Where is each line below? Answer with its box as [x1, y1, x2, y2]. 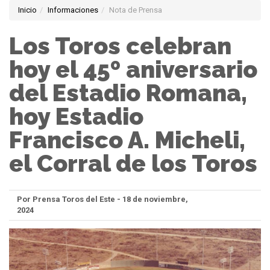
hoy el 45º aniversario [9, 55, 257, 84]
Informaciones [48, 5, 98, 14]
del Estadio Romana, [9, 79, 247, 107]
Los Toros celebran [9, 32, 231, 60]
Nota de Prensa [109, 5, 162, 14]
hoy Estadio [9, 102, 143, 131]
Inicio [18, 5, 37, 14]
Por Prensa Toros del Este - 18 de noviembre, [17, 195, 188, 204]
